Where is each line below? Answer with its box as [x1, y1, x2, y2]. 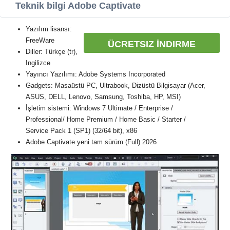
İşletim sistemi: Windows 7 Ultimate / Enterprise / [26, 104, 173, 112]
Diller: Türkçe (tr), [26, 48, 78, 55]
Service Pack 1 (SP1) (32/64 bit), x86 [26, 127, 137, 135]
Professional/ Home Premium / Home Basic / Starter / [26, 116, 186, 123]
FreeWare [26, 36, 54, 44]
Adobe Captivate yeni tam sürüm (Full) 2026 [26, 138, 157, 146]
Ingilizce [26, 59, 50, 67]
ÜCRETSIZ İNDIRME [108, 39, 196, 49]
